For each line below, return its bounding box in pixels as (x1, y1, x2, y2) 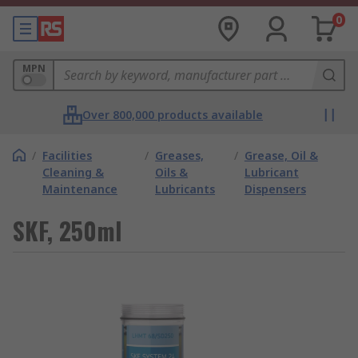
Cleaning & (42, 165, 104, 180)
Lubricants (155, 181, 216, 197)
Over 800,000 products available (82, 107, 263, 122)
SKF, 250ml (13, 213, 121, 249)
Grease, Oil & (244, 148, 318, 163)
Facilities (42, 148, 92, 163)
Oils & (155, 165, 189, 180)
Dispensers (244, 181, 306, 197)
